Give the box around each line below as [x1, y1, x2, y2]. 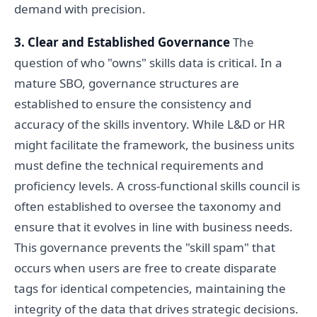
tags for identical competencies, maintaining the [14, 280, 286, 297]
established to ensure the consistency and [14, 96, 251, 113]
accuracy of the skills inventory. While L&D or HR [14, 116, 285, 133]
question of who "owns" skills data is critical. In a [14, 54, 282, 71]
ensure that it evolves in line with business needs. [14, 219, 293, 236]
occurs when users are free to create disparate [14, 260, 277, 277]
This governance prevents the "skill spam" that [14, 239, 275, 256]
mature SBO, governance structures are [14, 75, 239, 92]
